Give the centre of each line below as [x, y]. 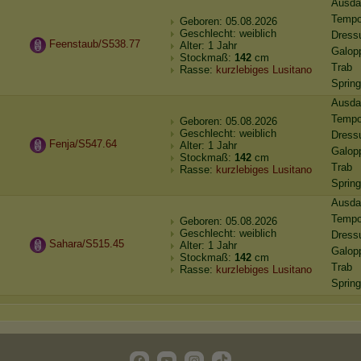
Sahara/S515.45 [87, 244]
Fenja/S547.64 [83, 144]
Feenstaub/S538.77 [95, 44]
